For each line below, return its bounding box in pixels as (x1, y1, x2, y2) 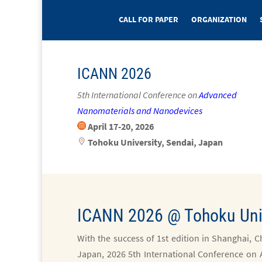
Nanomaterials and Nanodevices (77, 105, 202, 116)
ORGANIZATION (191, 14, 247, 25)
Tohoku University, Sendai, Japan (88, 136, 223, 148)
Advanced (199, 89, 237, 101)
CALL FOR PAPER (119, 14, 178, 25)
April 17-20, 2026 (88, 120, 154, 132)
